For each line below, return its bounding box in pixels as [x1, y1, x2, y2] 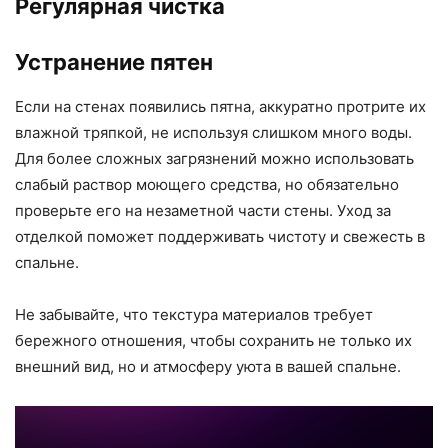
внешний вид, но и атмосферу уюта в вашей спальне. [15, 356, 401, 376]
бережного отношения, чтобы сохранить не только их [15, 330, 412, 350]
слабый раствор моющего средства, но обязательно [15, 174, 399, 194]
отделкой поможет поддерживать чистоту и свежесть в [15, 226, 425, 246]
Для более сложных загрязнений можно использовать [15, 148, 414, 168]
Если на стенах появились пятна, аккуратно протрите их [15, 96, 426, 116]
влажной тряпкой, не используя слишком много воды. [15, 122, 412, 142]
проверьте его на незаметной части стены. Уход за [15, 200, 391, 220]
